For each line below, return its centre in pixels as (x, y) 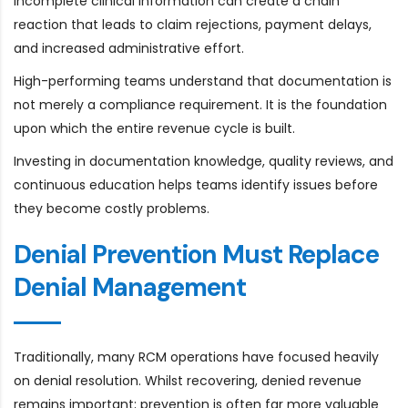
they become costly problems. (112, 208)
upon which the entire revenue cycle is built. (154, 128)
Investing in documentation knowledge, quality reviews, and (204, 161)
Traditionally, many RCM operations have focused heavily (196, 357)
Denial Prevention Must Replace (196, 254)
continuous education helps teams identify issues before (196, 184)
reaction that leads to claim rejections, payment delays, (193, 24)
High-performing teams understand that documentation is (203, 81)
